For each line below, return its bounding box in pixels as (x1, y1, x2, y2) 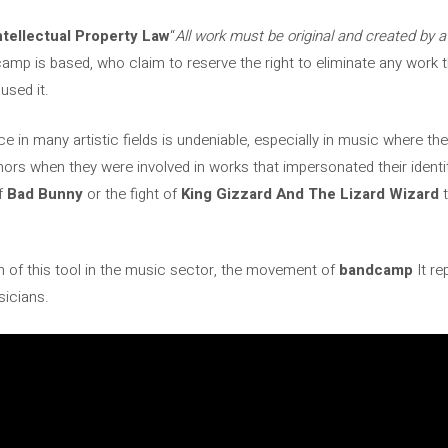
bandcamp (339, 259, 413, 281)
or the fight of (83, 182, 181, 205)
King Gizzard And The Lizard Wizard (181, 182, 443, 205)
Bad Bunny (7, 182, 83, 205)
